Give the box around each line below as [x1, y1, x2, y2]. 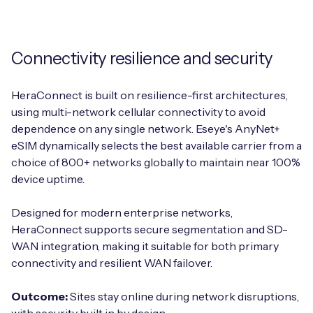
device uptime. [11, 171, 85, 186]
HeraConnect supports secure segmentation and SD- [11, 221, 288, 236]
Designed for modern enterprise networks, [11, 205, 233, 219]
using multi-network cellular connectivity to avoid [11, 104, 265, 119]
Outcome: [11, 289, 68, 303]
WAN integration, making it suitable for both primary [11, 238, 279, 253]
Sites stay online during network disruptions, [68, 289, 299, 303]
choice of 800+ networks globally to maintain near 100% [11, 154, 300, 169]
